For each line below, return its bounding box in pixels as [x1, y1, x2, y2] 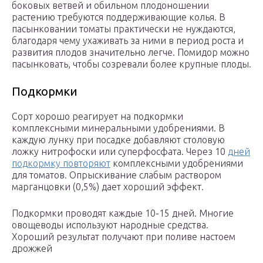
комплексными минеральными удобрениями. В [12, 123, 225, 134]
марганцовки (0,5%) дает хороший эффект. [12, 181, 204, 193]
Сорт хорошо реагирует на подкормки [12, 111, 183, 122]
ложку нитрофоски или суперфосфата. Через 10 [12, 146, 228, 157]
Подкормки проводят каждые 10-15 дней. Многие [12, 208, 234, 219]
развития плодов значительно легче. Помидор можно [12, 47, 249, 58]
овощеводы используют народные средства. [12, 220, 208, 231]
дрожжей [12, 243, 52, 254]
